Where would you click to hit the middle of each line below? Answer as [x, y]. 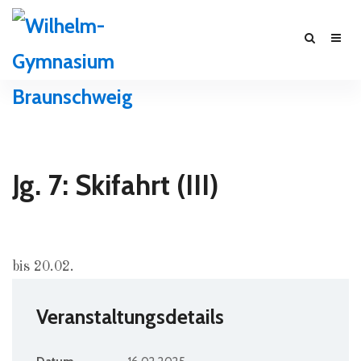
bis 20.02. [43, 267]
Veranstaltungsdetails [130, 317]
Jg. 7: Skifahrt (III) [116, 185]
